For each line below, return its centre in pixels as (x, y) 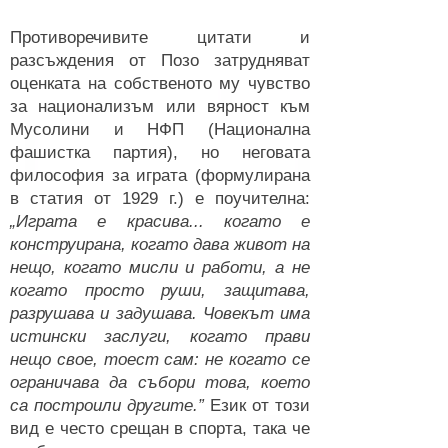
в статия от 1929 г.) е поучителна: (160, 198)
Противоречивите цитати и (160, 37)
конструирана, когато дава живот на (160, 244)
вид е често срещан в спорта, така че (160, 428)
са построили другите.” (107, 405)
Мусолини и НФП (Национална (160, 129)
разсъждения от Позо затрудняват (160, 60)
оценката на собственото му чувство (160, 83)
